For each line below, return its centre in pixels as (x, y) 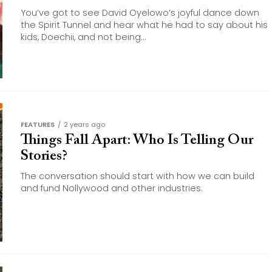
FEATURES (38, 124)
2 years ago (84, 124)
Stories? (44, 156)
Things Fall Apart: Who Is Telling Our (137, 140)
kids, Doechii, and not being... (83, 37)
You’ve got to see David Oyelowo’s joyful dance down (140, 13)
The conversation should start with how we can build (138, 176)
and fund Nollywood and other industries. (112, 188)
